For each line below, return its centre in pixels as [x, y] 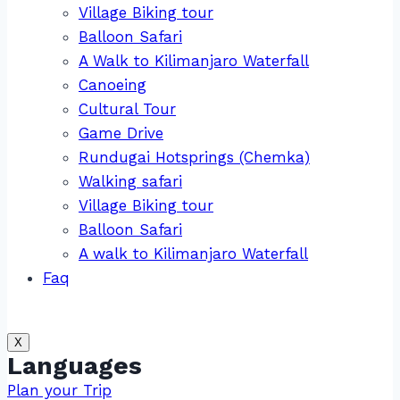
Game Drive [121, 133]
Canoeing [112, 84]
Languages [75, 365]
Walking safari [130, 181]
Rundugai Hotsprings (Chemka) [194, 157]
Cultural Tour [127, 108]
